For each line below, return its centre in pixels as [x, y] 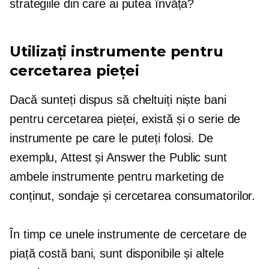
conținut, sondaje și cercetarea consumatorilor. [133, 196]
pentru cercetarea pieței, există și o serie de [125, 119]
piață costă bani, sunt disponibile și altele [117, 254]
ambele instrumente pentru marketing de [117, 177]
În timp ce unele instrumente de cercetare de [128, 234]
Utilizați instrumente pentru [116, 52]
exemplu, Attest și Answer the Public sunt [118, 158]
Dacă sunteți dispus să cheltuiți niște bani [118, 100]
